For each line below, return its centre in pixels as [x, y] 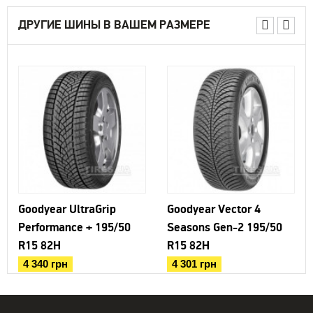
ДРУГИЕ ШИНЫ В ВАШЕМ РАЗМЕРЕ [114, 26]
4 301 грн [194, 264]
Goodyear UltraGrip [67, 210]
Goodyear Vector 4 [214, 210]
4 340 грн [45, 264]
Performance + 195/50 [74, 228]
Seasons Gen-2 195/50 [225, 228]
